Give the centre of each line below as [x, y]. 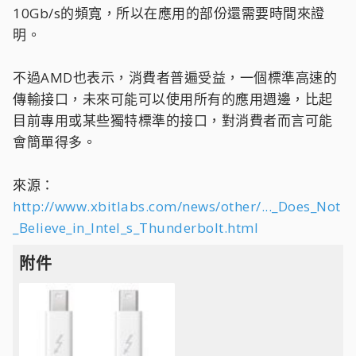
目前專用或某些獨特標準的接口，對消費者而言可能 [173, 120]
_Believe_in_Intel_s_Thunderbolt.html [135, 228]
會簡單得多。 [54, 142]
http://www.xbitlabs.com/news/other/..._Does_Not [177, 206]
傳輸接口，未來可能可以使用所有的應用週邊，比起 [173, 99]
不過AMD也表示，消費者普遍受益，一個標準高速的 [175, 77]
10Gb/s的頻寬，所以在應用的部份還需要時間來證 [169, 13]
